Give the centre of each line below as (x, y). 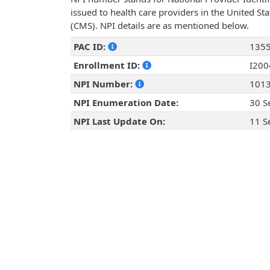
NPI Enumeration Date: (126, 103)
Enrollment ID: (108, 65)
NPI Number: (104, 84)
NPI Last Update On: (119, 121)
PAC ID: (90, 47)
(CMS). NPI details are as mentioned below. (160, 26)
